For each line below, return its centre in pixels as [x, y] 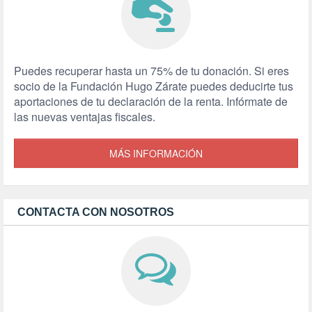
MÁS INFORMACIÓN [156, 154]
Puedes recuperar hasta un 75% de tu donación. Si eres [151, 71]
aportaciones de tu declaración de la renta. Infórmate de [151, 102]
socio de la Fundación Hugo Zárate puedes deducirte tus [154, 86]
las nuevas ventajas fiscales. [85, 117]
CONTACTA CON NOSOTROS [96, 212]
